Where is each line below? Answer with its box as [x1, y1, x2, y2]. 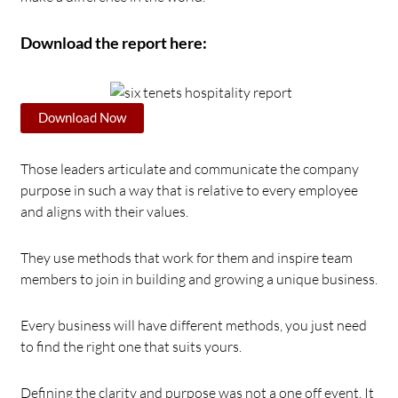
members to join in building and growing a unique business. [20, 269, 380, 288]
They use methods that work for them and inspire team [20, 248, 353, 267]
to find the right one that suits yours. [20, 337, 242, 355]
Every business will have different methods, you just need [20, 315, 367, 334]
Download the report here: [20, 33, 207, 53]
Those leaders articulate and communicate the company [20, 159, 359, 178]
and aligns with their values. [20, 202, 191, 220]
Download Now [38, 109, 126, 125]
